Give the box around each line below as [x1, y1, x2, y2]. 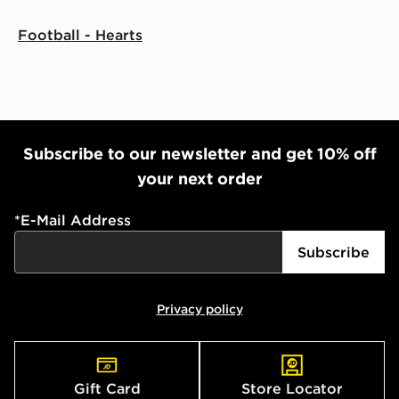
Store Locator [241, 379, 343, 397]
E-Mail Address [20, 210, 131, 229]
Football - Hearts [18, 25, 142, 44]
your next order [136, 167, 263, 189]
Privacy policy [156, 300, 243, 317]
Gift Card [73, 379, 141, 397]
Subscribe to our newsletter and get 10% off [22, 142, 377, 164]
